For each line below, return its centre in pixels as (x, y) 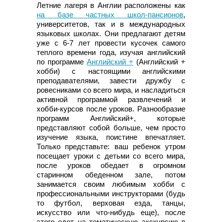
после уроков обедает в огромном (111, 165)
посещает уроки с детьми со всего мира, (111, 156)
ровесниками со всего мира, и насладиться (111, 90)
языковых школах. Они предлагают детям (111, 33)
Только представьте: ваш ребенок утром (111, 146)
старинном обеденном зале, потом (111, 174)
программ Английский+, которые (111, 118)
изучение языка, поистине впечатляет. (111, 137)
